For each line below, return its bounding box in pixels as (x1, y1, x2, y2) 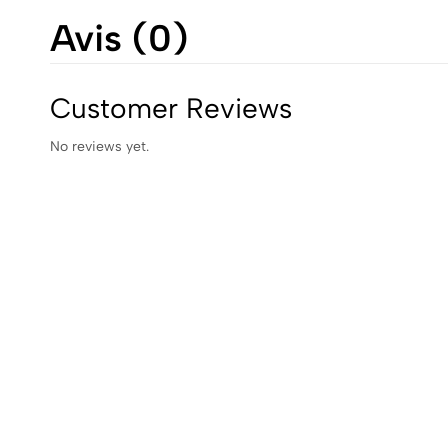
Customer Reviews (50, 91, 292, 126)
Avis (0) (50, 16, 188, 61)
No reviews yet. (50, 138, 149, 156)
